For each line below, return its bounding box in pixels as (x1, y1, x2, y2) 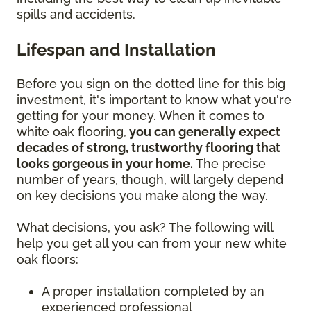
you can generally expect (126, 124, 280, 139)
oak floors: (17, 251, 82, 267)
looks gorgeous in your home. (17, 155, 193, 171)
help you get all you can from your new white (17, 235, 287, 251)
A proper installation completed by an (42, 283, 264, 299)
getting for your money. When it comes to (17, 108, 264, 123)
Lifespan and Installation (17, 39, 216, 60)
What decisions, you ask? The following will (17, 219, 273, 235)
